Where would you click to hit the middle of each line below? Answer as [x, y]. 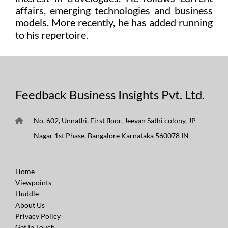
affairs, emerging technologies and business [114, 10]
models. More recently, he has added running [114, 22]
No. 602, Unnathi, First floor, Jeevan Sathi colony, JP [115, 120]
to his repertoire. [52, 34]
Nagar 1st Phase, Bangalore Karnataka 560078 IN [111, 135]
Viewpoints [33, 182]
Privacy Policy [38, 216]
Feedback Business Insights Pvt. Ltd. [110, 94]
